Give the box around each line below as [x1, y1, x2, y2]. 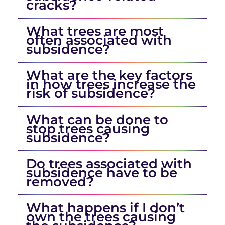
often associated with [26, 32, 172, 49]
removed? [26, 174, 94, 190]
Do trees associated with [26, 156, 192, 172]
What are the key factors [26, 67, 192, 84]
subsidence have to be [26, 165, 177, 181]
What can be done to [26, 111, 168, 128]
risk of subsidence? [26, 85, 155, 102]
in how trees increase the [26, 76, 196, 93]
